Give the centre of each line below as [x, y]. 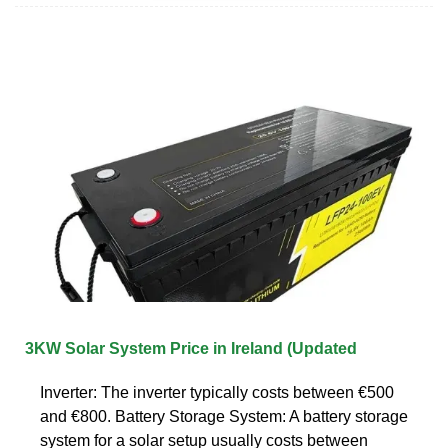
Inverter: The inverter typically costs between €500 [217, 392]
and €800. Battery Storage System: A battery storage [224, 416]
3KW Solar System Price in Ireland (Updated [191, 348]
